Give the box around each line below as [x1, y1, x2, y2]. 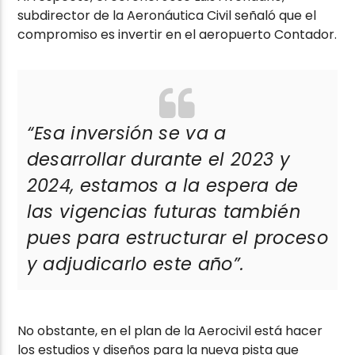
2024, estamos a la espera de [26, 173, 299, 199]
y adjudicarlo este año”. [26, 251, 245, 277]
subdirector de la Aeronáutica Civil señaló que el [17, 6, 317, 25]
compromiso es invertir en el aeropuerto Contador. [17, 25, 338, 44]
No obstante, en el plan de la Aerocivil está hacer [17, 322, 323, 341]
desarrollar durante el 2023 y [26, 147, 290, 173]
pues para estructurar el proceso [26, 225, 328, 251]
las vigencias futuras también [26, 199, 300, 225]
